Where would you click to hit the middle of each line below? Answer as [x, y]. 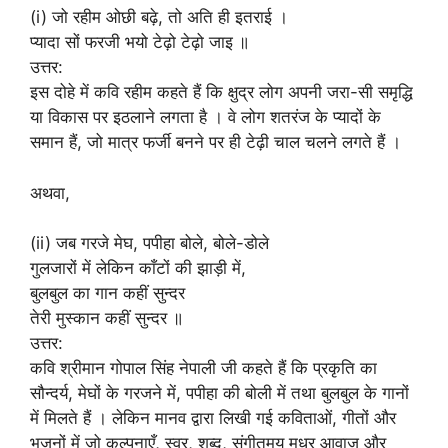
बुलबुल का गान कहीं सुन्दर [107, 293]
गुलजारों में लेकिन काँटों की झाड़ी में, [138, 268]
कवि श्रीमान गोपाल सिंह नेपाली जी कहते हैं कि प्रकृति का [203, 368]
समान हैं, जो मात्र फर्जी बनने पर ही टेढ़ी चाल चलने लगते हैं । [215, 142]
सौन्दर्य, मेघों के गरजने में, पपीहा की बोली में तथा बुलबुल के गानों [219, 393]
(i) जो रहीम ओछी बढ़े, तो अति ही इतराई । [159, 17]
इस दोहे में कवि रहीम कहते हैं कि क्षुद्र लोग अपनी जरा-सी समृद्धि [221, 92]
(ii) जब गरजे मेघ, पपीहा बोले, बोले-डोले [149, 243]
